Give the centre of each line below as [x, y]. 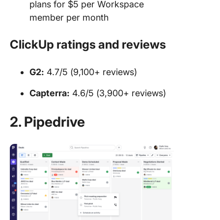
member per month [69, 17]
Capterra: [50, 93]
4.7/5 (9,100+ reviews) [91, 72]
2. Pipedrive [49, 122]
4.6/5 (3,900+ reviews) [118, 93]
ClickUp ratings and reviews [88, 44]
